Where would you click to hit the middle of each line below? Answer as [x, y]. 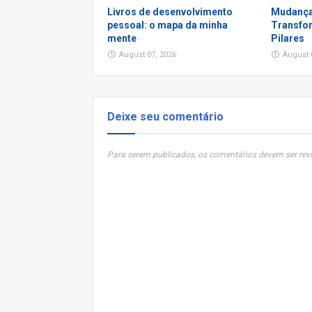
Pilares [288, 38]
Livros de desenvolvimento [170, 11]
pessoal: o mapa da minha [167, 25]
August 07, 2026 [148, 54]
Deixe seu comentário [165, 116]
